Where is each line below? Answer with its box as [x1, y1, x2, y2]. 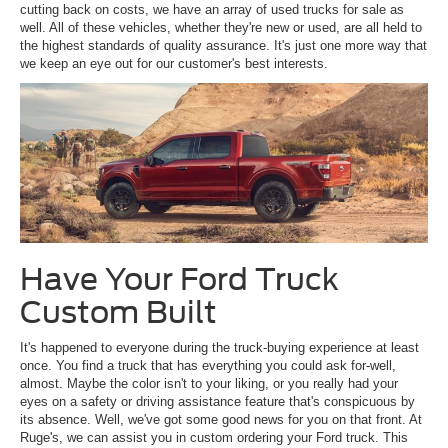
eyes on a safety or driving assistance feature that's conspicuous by [20, 393, 415, 409]
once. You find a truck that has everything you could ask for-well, [20, 357, 396, 373]
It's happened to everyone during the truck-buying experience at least [20, 339, 419, 355]
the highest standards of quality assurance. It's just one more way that [20, 37, 427, 53]
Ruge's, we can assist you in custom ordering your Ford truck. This [20, 429, 408, 445]
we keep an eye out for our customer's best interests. [20, 55, 328, 71]
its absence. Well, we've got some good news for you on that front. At [20, 411, 422, 427]
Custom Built [20, 293, 217, 330]
